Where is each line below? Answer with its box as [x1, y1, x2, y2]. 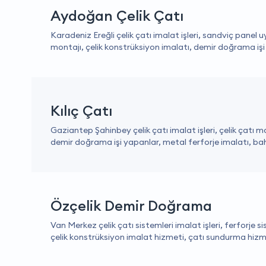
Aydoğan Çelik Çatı [50, 7, 183, 24]
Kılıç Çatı [50, 102, 112, 119]
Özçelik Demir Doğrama [50, 197, 212, 214]
